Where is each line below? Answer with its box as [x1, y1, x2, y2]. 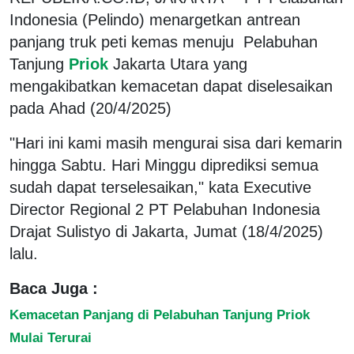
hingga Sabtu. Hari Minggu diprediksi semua [9, 156, 318, 174]
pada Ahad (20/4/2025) [9, 99, 171, 117]
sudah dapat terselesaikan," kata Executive [9, 178, 311, 196]
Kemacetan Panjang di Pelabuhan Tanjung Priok [9, 306, 310, 322]
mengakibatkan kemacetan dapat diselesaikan [9, 77, 333, 95]
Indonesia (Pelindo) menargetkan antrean [9, 10, 300, 28]
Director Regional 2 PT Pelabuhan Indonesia [9, 200, 320, 218]
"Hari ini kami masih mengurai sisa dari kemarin [9, 134, 342, 152]
